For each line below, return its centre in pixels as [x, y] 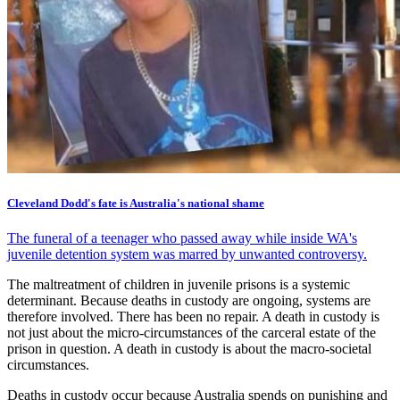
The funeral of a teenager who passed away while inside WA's [182, 238]
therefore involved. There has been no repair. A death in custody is [193, 317]
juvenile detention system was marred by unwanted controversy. [187, 254]
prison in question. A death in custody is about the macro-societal [189, 349]
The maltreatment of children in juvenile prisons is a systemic [179, 285]
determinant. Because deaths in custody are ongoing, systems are [189, 301]
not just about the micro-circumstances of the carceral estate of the [192, 333]
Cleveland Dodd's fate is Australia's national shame [136, 204]
